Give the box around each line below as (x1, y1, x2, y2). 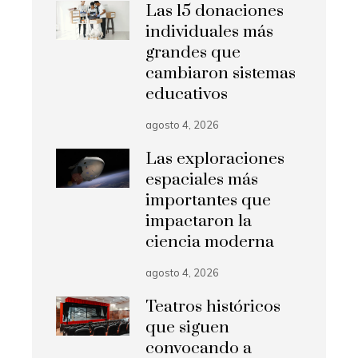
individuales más (145, 22, 274, 43)
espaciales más (145, 169, 259, 191)
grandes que (145, 42, 241, 64)
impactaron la (145, 211, 253, 233)
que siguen (145, 317, 230, 339)
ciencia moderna (145, 232, 275, 253)
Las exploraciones (145, 149, 285, 170)
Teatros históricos (145, 296, 281, 318)
